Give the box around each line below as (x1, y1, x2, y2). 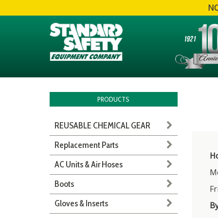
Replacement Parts (54, 140, 118, 150)
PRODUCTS (97, 95, 130, 104)
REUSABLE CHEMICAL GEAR (54, 120, 150, 131)
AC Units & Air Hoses (54, 159, 123, 170)
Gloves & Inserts (54, 198, 108, 209)
